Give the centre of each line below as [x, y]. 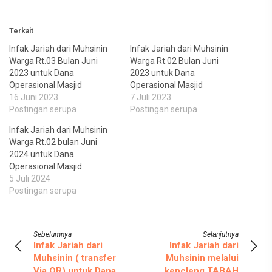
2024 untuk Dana [42, 154]
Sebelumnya [53, 234]
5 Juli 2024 [30, 178]
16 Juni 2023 [34, 97]
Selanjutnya [221, 234]
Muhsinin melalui [202, 258]
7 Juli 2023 [151, 97]
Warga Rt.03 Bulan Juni [53, 61]
